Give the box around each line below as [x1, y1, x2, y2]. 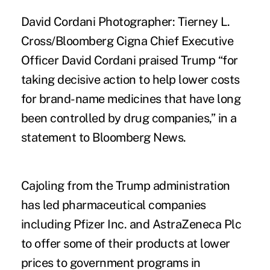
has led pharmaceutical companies [20, 198, 206, 213]
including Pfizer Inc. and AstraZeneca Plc [20, 217, 242, 232]
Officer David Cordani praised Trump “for [20, 53, 238, 68]
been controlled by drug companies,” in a [20, 111, 237, 126]
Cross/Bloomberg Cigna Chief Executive [20, 34, 234, 49]
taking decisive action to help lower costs [20, 72, 240, 87]
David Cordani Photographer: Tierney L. [20, 14, 230, 30]
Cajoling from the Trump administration [20, 178, 230, 193]
